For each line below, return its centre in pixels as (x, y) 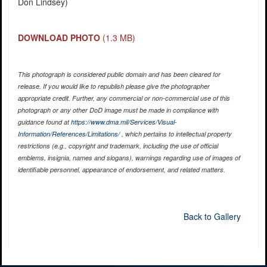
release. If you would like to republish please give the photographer (114, 86)
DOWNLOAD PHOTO (59, 38)
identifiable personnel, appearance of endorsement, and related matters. (121, 170)
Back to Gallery (212, 217)
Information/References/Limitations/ (69, 134)
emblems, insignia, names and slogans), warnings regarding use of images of (129, 158)
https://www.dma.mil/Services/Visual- (124, 122)
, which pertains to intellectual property (176, 134)
